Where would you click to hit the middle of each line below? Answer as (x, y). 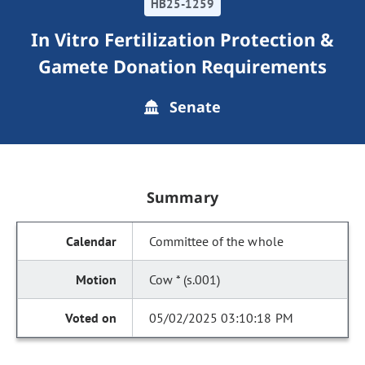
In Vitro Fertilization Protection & (182, 39)
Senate (193, 107)
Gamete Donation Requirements (182, 66)
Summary (182, 197)
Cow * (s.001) (185, 279)
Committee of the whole (216, 241)
